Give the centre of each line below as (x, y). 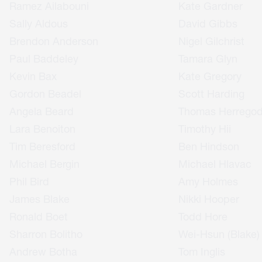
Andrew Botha (44, 251)
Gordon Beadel (46, 94)
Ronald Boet (39, 216)
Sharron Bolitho (46, 234)
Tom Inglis (201, 251)
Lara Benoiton (43, 129)
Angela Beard (42, 111)
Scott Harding (211, 94)
